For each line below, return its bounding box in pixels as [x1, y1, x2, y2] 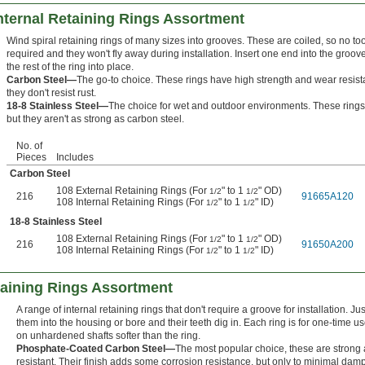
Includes [56, 152, 94, 164]
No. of [16, 140, 42, 152]
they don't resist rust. [7, 87, 96, 99]
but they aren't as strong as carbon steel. [7, 113, 184, 125]
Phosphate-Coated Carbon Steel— [16, 343, 175, 355]
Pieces [16, 152, 46, 164]
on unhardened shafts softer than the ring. [16, 330, 200, 342]
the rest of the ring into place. [7, 61, 134, 73]
